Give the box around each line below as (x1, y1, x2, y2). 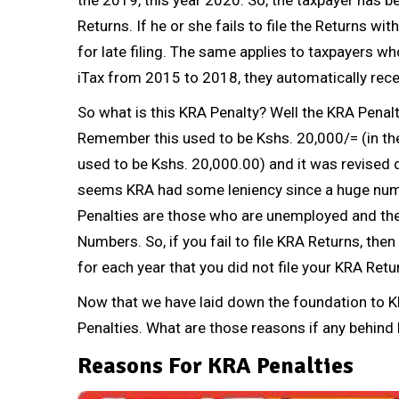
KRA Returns (277, 232, 360, 250)
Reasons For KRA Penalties (77, 351, 354, 380)
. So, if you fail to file (138, 232, 277, 250)
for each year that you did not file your (77, 257, 335, 276)
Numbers (77, 232, 138, 250)
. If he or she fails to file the (129, 16, 315, 35)
